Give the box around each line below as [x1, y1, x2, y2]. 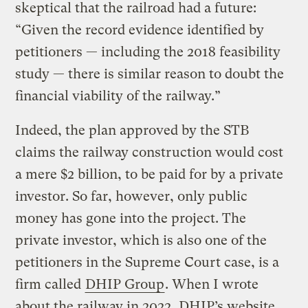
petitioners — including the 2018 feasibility [15, 43, 281, 60]
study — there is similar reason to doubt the [15, 65, 285, 82]
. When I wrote [165, 276, 259, 292]
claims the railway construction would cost [15, 144, 284, 160]
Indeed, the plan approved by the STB [15, 122, 250, 138]
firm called [15, 276, 85, 292]
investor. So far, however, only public [15, 188, 248, 204]
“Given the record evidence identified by [15, 21, 265, 38]
